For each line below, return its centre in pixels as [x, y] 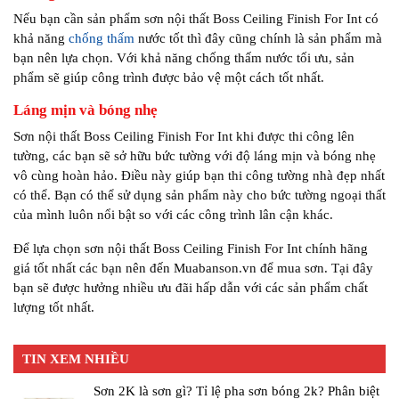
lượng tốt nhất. [54, 307]
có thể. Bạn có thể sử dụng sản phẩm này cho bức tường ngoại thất [199, 195]
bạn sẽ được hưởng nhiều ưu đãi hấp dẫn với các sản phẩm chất [191, 288]
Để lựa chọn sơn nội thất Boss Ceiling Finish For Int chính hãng [191, 248]
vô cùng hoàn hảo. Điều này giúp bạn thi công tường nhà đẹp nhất [199, 175]
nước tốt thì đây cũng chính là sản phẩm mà [258, 38]
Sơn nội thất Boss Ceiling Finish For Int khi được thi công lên [184, 136]
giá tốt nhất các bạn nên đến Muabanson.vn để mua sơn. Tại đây [193, 268]
